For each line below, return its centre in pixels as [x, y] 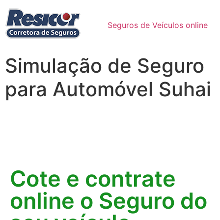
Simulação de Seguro [105, 66]
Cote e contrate [93, 179]
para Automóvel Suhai [108, 89]
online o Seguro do [109, 201]
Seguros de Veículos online [158, 25]
